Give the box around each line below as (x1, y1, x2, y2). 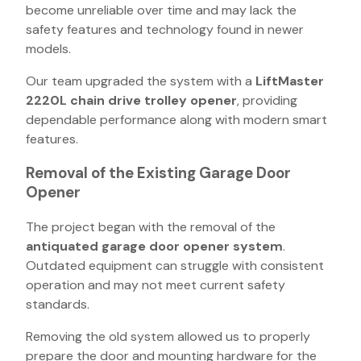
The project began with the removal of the (26, 218, 276, 235)
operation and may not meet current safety (26, 276, 285, 293)
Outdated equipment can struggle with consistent (26, 256, 324, 274)
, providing (237, 91, 297, 109)
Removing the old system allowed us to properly (26, 327, 310, 345)
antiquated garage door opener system (26, 237, 283, 255)
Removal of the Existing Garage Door (26, 163, 291, 184)
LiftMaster (255, 72, 324, 89)
